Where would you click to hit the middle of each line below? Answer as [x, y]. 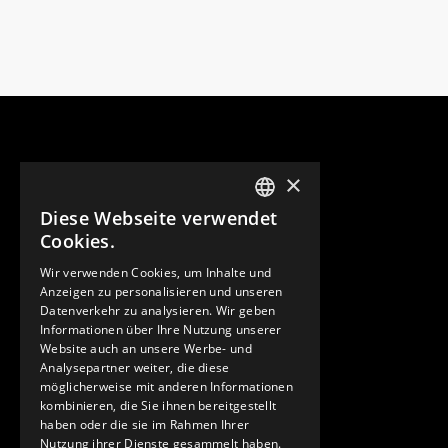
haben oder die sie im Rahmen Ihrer [145, 424]
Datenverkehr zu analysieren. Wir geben [158, 310]
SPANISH [281, 301]
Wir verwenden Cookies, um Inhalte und [156, 272]
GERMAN [282, 263]
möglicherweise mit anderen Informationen [167, 386]
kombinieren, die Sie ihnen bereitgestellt [158, 405]
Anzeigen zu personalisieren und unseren [161, 291]
